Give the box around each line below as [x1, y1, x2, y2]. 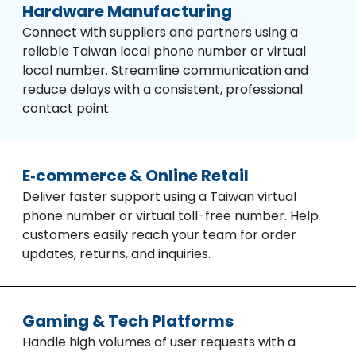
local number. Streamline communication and [22, 61, 308, 79]
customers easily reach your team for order [22, 226, 296, 244]
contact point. [22, 99, 111, 118]
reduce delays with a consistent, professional [22, 80, 303, 99]
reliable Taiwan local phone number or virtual [22, 42, 306, 60]
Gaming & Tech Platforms [22, 310, 234, 332]
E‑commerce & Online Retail [22, 164, 249, 187]
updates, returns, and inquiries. [22, 245, 211, 263]
